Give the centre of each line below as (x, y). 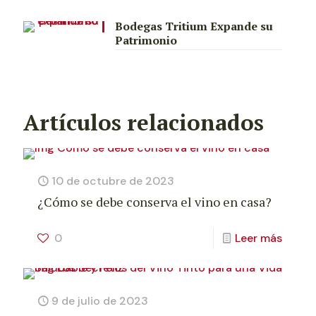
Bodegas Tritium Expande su (194, 26)
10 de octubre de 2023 (113, 181)
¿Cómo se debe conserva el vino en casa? (154, 202)
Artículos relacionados (144, 122)
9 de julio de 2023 (100, 301)
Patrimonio (146, 40)
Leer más (259, 238)
